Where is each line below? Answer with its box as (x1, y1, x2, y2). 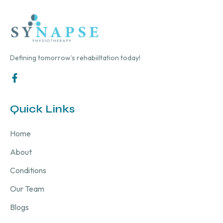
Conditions (10, 165, 46, 175)
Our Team (10, 183, 44, 194)
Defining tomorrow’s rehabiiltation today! (10, 53, 140, 62)
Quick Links (10, 102, 75, 115)
